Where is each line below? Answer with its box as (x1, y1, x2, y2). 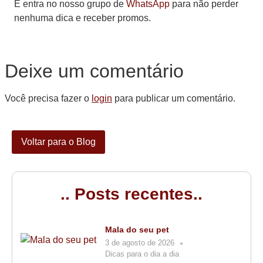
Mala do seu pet (105, 225, 169, 235)
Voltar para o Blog (21, 137, 96, 147)
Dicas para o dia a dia (105, 249, 179, 259)
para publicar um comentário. (112, 93, 235, 103)
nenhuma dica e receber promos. (14, 13, 151, 23)
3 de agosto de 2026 (105, 238, 174, 248)
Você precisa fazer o (5, 93, 92, 103)
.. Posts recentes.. (60, 185, 203, 204)
